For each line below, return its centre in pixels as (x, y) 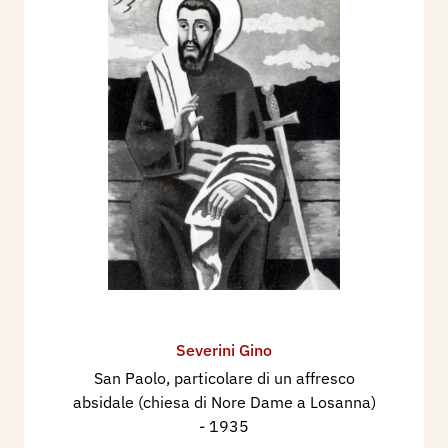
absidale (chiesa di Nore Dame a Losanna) (224, 401)
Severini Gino (224, 349)
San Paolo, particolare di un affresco (224, 377)
